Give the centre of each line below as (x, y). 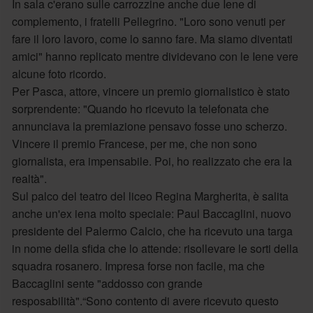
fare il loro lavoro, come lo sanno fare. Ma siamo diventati (152, 38)
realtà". (29, 178)
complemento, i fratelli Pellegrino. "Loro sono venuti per (148, 21)
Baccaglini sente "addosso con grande (107, 283)
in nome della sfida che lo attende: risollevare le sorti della (155, 248)
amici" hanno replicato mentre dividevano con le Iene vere (155, 56)
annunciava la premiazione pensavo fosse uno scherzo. (149, 126)
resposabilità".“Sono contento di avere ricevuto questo (145, 300)
